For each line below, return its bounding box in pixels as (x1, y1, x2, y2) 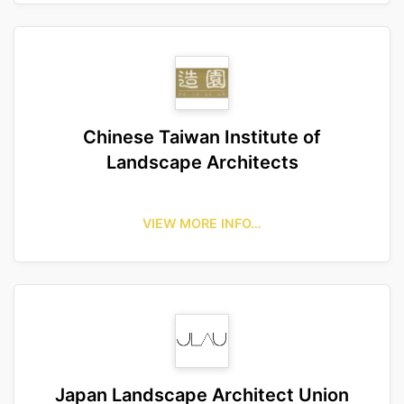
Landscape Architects (106, 151, 298, 173)
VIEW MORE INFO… (142, 216, 262, 231)
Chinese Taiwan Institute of (83, 126, 321, 148)
